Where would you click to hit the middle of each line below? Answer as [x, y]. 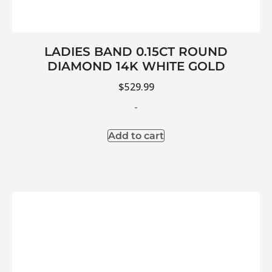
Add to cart [136, 136]
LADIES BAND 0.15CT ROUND [136, 52]
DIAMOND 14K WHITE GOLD [136, 66]
